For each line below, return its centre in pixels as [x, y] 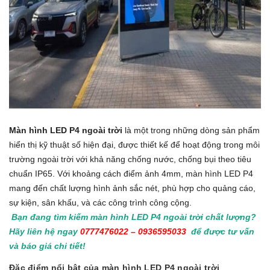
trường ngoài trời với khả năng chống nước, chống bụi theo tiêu [130, 159]
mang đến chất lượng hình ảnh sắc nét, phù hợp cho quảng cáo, [132, 188]
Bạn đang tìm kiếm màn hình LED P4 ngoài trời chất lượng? [133, 217]
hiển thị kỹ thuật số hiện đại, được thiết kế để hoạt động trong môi [134, 145]
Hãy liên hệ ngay [43, 231]
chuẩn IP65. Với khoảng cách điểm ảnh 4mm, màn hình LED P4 [131, 174]
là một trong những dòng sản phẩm [191, 130]
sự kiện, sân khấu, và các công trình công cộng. [100, 202]
